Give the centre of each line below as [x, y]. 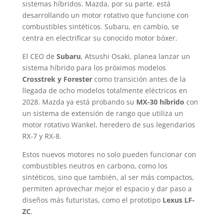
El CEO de [39, 56]
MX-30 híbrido [160, 102]
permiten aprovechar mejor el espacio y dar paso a [107, 188]
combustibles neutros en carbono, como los [95, 166]
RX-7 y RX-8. [42, 136]
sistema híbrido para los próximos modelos [94, 67]
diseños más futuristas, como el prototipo [92, 200]
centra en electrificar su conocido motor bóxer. [100, 38]
